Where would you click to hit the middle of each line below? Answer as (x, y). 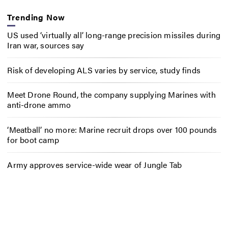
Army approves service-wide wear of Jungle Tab (95, 165)
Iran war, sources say (46, 45)
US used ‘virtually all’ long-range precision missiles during (114, 35)
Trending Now (36, 17)
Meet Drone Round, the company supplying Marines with (111, 95)
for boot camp (33, 140)
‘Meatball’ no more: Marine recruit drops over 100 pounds (112, 130)
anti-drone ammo (39, 105)
